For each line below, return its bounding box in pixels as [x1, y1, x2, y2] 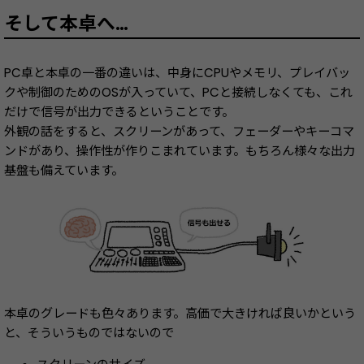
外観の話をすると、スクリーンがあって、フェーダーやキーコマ [4, 122, 354, 140]
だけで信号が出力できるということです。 [4, 102, 234, 120]
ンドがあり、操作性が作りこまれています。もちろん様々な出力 [4, 141, 355, 159]
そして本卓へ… [4, 10, 128, 37]
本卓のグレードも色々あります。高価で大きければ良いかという [4, 304, 356, 322]
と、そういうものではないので [4, 323, 174, 341]
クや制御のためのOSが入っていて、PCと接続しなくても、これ [4, 83, 353, 101]
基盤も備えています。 [4, 161, 123, 179]
